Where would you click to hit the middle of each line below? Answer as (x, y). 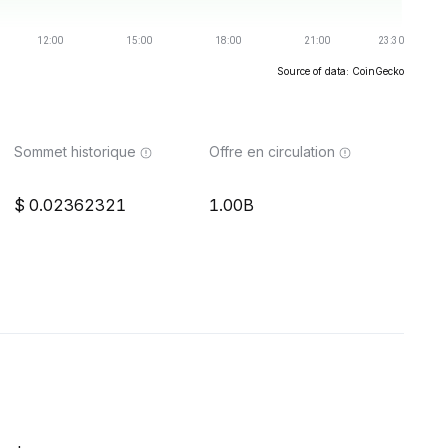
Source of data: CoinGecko (340, 71)
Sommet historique (75, 151)
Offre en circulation (272, 151)
